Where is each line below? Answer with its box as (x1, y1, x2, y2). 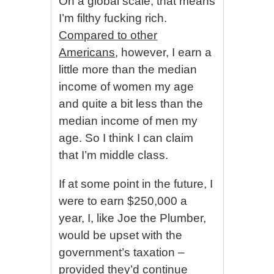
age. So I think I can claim (59, 131, 194, 144)
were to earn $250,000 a (59, 194, 188, 207)
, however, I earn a (115, 46, 212, 59)
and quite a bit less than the (59, 97, 204, 110)
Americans (59, 46, 116, 59)
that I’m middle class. (59, 149, 169, 161)
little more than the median (59, 63, 198, 76)
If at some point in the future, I (59, 177, 213, 190)
